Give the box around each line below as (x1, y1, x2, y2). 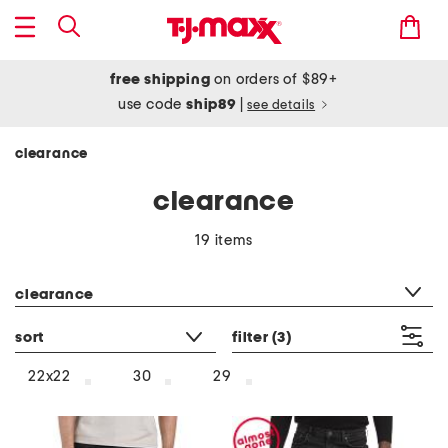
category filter (14, 262, 109, 276)
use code (117, 97, 187, 112)
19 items (195, 233, 253, 248)
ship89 (186, 97, 240, 112)
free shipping (110, 72, 211, 87)
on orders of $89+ (210, 72, 338, 87)
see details (247, 99, 316, 112)
